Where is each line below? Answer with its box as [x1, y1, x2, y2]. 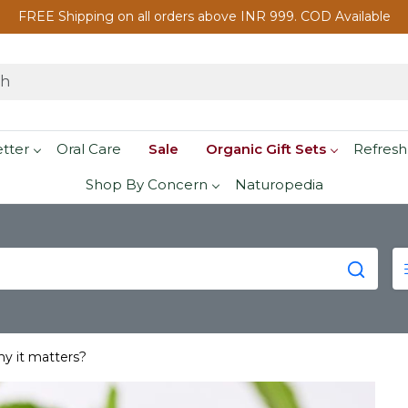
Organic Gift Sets [205, 139, 326, 158]
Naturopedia [234, 176, 323, 194]
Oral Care [56, 139, 121, 158]
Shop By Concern [85, 176, 208, 194]
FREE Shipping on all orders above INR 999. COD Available [17, 8, 391, 25]
